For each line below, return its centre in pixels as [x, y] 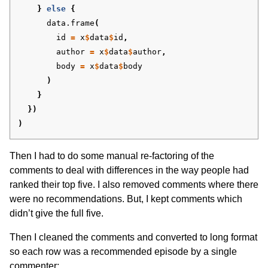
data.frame [71, 23]
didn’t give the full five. [57, 214]
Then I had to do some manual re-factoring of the [112, 156]
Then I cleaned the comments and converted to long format [133, 237]
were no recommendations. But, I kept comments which [126, 199]
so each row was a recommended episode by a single [123, 252]
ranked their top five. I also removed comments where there [134, 185]
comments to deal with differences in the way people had [129, 170]
